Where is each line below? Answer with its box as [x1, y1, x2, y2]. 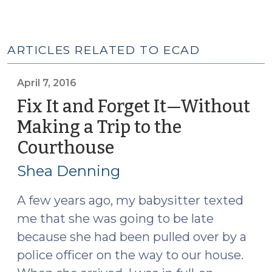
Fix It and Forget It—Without [17, 96, 250, 117]
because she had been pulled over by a [17, 229, 246, 244]
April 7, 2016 [17, 77, 76, 89]
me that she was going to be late [17, 211, 214, 226]
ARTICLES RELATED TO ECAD [7, 43, 200, 57]
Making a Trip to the [17, 117, 182, 138]
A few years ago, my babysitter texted [17, 193, 243, 208]
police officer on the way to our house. [17, 248, 243, 262]
